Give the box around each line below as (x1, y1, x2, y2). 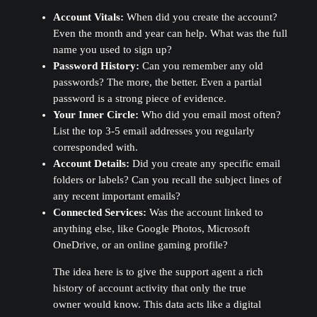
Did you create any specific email (129, 158, 280, 170)
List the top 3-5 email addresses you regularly (52, 125, 255, 137)
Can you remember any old (139, 60, 263, 72)
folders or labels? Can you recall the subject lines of (52, 174, 282, 186)
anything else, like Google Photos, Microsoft (52, 223, 250, 235)
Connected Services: (52, 207, 146, 219)
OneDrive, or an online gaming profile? (52, 239, 228, 251)
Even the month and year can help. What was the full (52, 28, 287, 40)
